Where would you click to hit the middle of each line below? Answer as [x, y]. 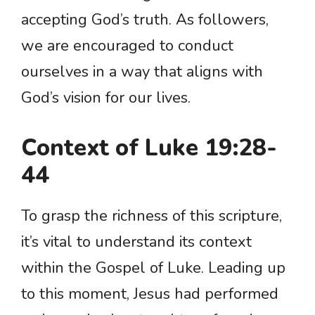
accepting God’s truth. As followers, [145, 20]
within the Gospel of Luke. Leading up [153, 268]
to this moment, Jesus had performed [150, 294]
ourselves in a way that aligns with [142, 72]
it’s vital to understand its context [136, 242]
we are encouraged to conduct [127, 46]
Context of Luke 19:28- [149, 148]
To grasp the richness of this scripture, [152, 216]
